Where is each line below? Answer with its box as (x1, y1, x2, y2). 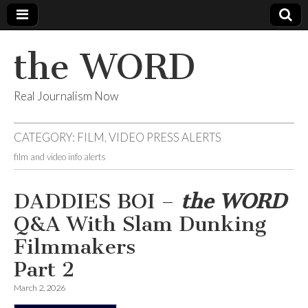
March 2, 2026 (14, 283, 65, 293)
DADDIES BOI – (14, 189, 181, 214)
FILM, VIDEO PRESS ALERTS (77, 130, 221, 144)
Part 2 (14, 257, 74, 282)
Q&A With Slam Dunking (14, 212, 266, 236)
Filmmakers (14, 234, 135, 259)
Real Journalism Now (14, 89, 118, 103)
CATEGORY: (14, 130, 77, 144)
